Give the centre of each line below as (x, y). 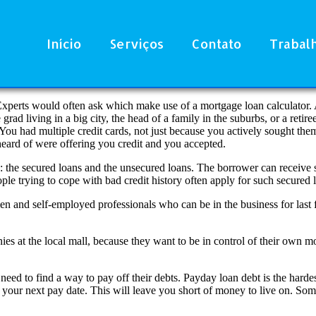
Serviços (136, 43)
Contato (216, 43)
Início (63, 43)
